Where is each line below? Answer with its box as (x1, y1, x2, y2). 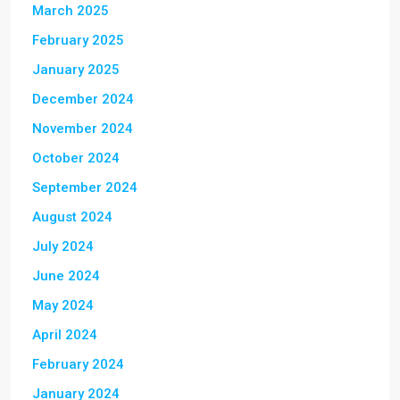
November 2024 (32, 121, 133, 137)
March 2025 (32, 3, 109, 19)
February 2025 (32, 32, 124, 48)
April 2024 (32, 327, 97, 343)
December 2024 (32, 91, 134, 107)
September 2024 (32, 179, 137, 196)
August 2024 (32, 209, 112, 225)
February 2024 (32, 356, 124, 372)
